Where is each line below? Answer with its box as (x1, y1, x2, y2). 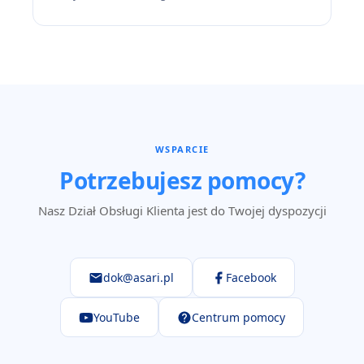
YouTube (93, 310, 140, 325)
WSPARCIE (154, 143, 210, 155)
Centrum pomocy (192, 310, 285, 325)
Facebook (225, 270, 276, 285)
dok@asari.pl (102, 270, 174, 285)
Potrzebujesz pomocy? (59, 165, 305, 196)
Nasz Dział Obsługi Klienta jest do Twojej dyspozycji (37, 202, 327, 219)
